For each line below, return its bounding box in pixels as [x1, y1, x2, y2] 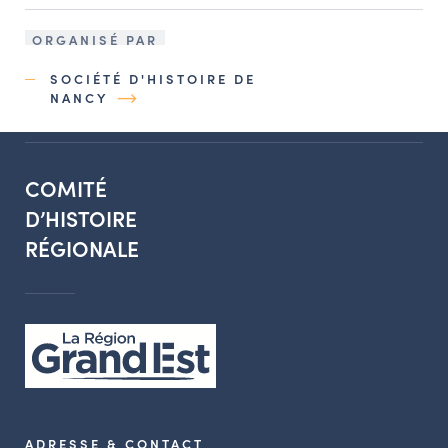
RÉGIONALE [25, 232, 139, 263]
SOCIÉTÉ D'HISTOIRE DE [50, 68, 256, 88]
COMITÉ [25, 172, 107, 203]
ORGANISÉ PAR [32, 29, 158, 49]
